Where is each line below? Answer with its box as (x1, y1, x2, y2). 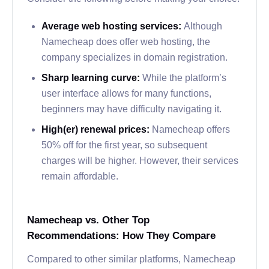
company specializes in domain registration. (41, 52, 228, 62)
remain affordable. (41, 171, 118, 181)
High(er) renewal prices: (41, 124, 152, 134)
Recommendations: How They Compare (27, 230, 216, 241)
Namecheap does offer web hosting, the (41, 36, 210, 46)
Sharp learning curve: (41, 72, 142, 82)
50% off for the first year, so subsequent (41, 139, 207, 150)
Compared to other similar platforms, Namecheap (27, 253, 235, 264)
